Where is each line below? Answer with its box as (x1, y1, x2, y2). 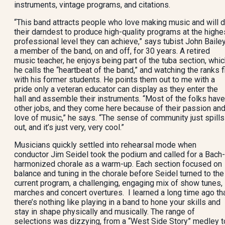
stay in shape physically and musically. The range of (14, 207, 195, 216)
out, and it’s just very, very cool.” (14, 123, 124, 132)
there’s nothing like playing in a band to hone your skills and (14, 197, 220, 207)
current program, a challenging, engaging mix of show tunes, (14, 178, 222, 188)
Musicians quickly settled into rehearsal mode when (14, 140, 196, 150)
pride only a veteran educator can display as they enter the (14, 84, 218, 94)
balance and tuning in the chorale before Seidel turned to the (14, 169, 224, 178)
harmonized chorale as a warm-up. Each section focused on (14, 159, 222, 169)
